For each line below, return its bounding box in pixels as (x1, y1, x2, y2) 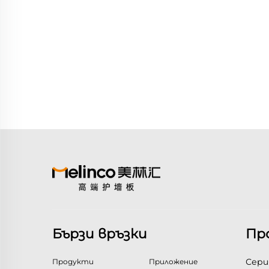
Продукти (52, 257, 94, 267)
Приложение (148, 257, 198, 267)
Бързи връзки (52, 226, 147, 243)
